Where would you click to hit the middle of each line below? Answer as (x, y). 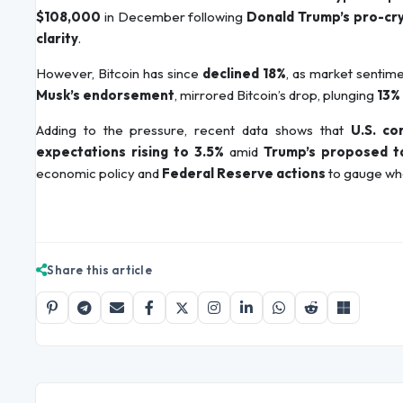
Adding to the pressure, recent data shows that (193, 130)
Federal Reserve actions (244, 174)
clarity (57, 39)
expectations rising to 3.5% (130, 152)
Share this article (99, 270)
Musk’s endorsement (105, 95)
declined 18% (244, 74)
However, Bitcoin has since (119, 74)
